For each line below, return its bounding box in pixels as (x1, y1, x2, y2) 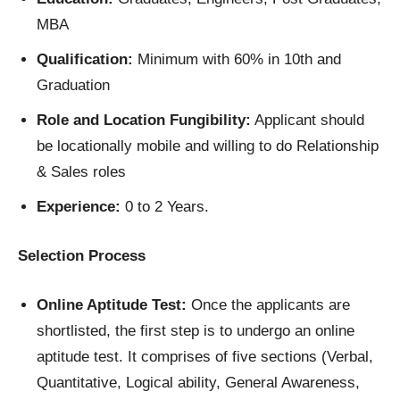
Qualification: (37, 51, 133, 69)
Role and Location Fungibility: (37, 112, 251, 129)
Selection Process (18, 247, 146, 265)
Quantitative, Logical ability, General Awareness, (37, 374, 360, 392)
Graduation (37, 77, 110, 95)
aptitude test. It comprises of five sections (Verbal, (37, 348, 373, 366)
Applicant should (251, 112, 364, 129)
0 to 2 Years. (121, 198, 209, 216)
